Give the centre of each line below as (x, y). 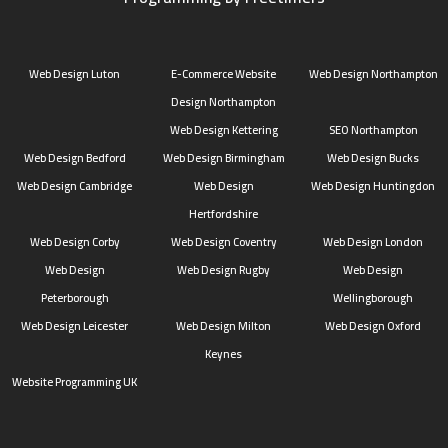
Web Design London (373, 241)
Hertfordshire (224, 213)
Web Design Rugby (224, 269)
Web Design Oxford (373, 325)
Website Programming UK (75, 381)
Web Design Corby (74, 241)
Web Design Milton (224, 325)
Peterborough (74, 297)
